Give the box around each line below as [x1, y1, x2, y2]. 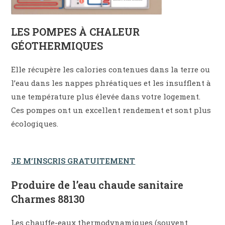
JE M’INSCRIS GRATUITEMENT [11, 156, 136, 166]
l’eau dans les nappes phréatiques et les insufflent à [11, 78, 211, 88]
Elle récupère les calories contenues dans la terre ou [11, 64, 210, 75]
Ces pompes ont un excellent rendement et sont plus [11, 105, 211, 116]
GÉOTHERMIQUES [11, 39, 103, 53]
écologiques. [11, 119, 59, 129]
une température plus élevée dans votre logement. [11, 91, 201, 102]
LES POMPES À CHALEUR [11, 25, 140, 39]
